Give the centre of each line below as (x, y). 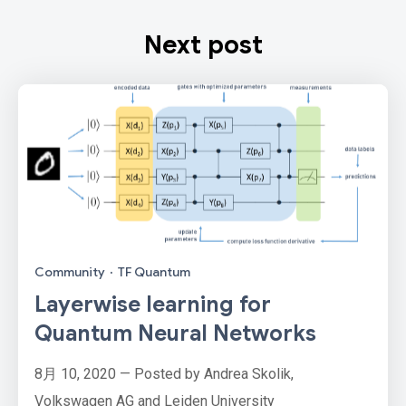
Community (70, 272)
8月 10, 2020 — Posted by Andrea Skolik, (164, 374)
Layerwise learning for (153, 305)
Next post (203, 44)
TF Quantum (154, 272)
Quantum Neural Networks (175, 334)
